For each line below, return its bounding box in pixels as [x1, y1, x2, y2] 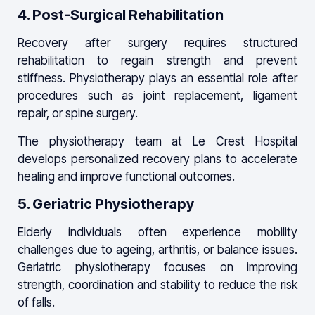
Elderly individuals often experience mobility [18, 224, 297, 239]
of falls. [18, 295, 55, 309]
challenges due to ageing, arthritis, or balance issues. [18, 242, 297, 257]
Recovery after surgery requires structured [18, 36, 297, 51]
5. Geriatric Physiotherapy [18, 195, 194, 212]
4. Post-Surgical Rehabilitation [18, 6, 224, 24]
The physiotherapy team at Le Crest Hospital [18, 134, 297, 148]
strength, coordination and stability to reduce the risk [18, 277, 297, 292]
